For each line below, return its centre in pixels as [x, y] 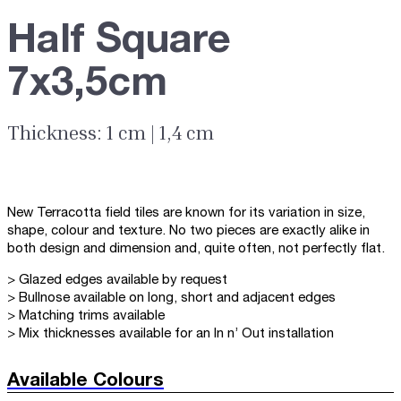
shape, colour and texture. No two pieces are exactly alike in [188, 230]
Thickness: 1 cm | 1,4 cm [111, 132]
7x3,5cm [87, 85]
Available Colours [85, 380]
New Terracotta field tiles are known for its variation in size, [186, 213]
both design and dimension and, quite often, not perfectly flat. [196, 248]
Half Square [119, 42]
